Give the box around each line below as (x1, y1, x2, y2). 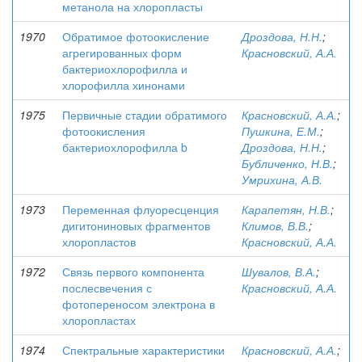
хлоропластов (62, 234, 136, 250)
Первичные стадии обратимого (62, 107, 227, 123)
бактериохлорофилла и (62, 61, 187, 77)
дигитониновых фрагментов (62, 217, 210, 234)
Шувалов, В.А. (242, 263, 316, 280)
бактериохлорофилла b (62, 139, 187, 155)
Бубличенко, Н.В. (242, 155, 333, 171)
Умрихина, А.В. (242, 171, 322, 187)
